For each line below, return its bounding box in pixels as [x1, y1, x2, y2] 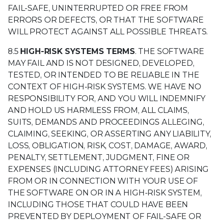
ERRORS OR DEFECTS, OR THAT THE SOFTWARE [8, 15, 204, 25]
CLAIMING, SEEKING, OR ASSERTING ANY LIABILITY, [8, 129, 211, 138]
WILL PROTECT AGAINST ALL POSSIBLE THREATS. [8, 27, 208, 36]
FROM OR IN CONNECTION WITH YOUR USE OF [8, 176, 198, 186]
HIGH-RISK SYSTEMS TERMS [20, 46, 135, 56]
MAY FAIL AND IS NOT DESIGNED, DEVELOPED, [8, 58, 194, 68]
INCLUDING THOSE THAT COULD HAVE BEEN [8, 199, 189, 209]
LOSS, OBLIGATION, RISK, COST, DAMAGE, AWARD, [8, 140, 207, 150]
